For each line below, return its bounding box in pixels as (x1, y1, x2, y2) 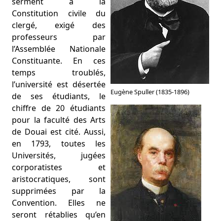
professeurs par (12, 32, 106, 42)
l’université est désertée (12, 79, 106, 90)
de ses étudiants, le (12, 91, 106, 102)
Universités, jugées (12, 150, 106, 161)
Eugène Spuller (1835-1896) (110, 87, 189, 96)
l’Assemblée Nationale (12, 43, 106, 54)
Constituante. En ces (12, 55, 106, 66)
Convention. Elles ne (12, 197, 106, 208)
